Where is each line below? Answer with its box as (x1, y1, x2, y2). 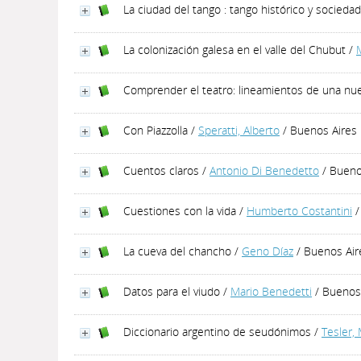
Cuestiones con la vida (123, 203, 236, 218)
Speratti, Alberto (198, 122, 280, 138)
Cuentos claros (123, 163, 199, 178)
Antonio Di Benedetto (210, 163, 319, 178)
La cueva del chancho (123, 243, 231, 259)
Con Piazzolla (123, 122, 188, 138)
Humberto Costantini (247, 203, 352, 218)
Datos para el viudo (123, 284, 220, 299)
